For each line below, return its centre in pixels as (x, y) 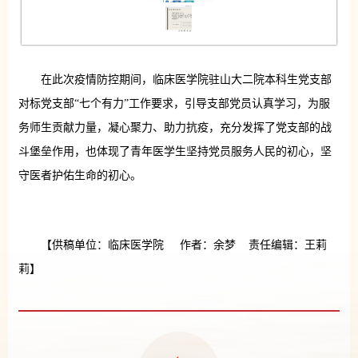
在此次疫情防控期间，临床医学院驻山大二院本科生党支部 (186, 80)
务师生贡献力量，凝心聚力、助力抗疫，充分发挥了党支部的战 (175, 128)
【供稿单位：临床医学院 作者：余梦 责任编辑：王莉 (183, 245)
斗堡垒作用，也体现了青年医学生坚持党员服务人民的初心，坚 (175, 152)
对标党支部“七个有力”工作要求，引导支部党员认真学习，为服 (174, 104)
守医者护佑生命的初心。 (80, 176)
